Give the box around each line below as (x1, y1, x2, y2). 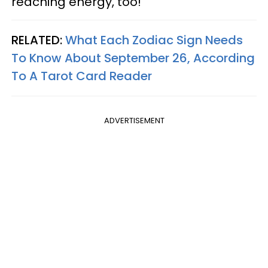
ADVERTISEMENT (103, 115, 165, 127)
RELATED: (11, 32, 65, 49)
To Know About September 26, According (11, 50, 255, 67)
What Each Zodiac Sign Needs (65, 32, 243, 49)
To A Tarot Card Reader (11, 68, 152, 85)
